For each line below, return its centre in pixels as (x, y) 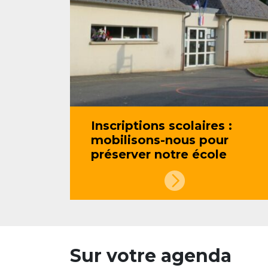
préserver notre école (159, 154)
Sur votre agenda (151, 256)
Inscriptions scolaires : (162, 126)
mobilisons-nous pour (160, 140)
